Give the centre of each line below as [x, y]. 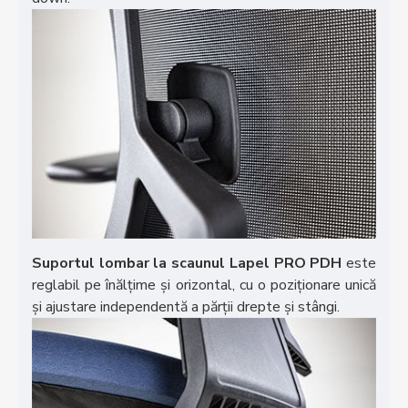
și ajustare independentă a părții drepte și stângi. [186, 307]
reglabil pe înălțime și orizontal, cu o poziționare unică [204, 286]
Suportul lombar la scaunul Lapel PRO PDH [187, 264]
